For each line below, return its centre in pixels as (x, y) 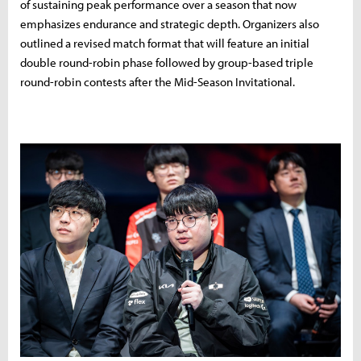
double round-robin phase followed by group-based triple (167, 63)
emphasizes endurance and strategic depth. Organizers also (170, 24)
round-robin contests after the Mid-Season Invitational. (158, 82)
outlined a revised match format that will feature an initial (165, 44)
